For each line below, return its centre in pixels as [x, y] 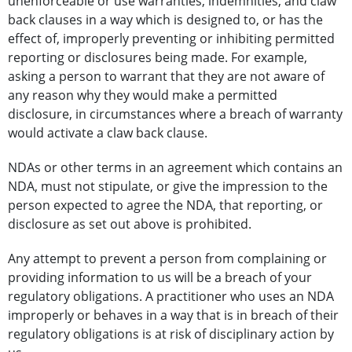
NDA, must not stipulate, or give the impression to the [168, 187]
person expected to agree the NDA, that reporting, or [165, 205]
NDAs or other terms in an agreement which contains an [175, 168]
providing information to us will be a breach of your [160, 278]
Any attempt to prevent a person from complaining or [167, 259]
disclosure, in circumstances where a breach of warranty [175, 114]
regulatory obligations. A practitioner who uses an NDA [171, 297]
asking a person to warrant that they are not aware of [166, 77]
